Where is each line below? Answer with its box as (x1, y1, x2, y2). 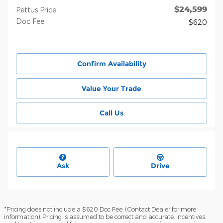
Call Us (100, 108, 123, 117)
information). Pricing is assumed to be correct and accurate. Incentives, (4, 213, 206, 220)
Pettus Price (16, 5, 56, 14)
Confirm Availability (77, 59, 146, 68)
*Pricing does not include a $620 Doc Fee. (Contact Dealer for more (4, 205, 196, 213)
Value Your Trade (82, 84, 141, 93)
